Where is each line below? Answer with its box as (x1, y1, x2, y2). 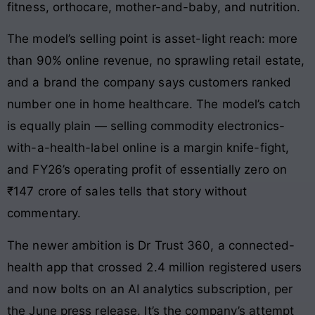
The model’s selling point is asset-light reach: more (7, 32, 298, 46)
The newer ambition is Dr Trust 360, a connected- (7, 238, 295, 252)
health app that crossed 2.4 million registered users (7, 259, 302, 274)
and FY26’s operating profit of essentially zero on (7, 162, 288, 177)
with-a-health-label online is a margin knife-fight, (7, 141, 290, 155)
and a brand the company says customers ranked (7, 75, 292, 90)
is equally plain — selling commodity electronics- (7, 119, 285, 134)
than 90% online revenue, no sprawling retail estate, (7, 53, 305, 68)
